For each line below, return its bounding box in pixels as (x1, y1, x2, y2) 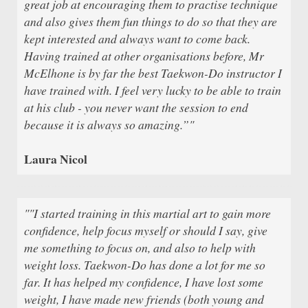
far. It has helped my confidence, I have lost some (24, 273, 263, 290)
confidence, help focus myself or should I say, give (24, 221, 267, 239)
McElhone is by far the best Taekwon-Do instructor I (24, 64, 282, 81)
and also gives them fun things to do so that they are (24, 12, 277, 30)
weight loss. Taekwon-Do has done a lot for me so (24, 256, 265, 273)
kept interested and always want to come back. (24, 30, 250, 47)
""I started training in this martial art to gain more (24, 204, 271, 221)
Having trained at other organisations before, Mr (24, 47, 264, 64)
